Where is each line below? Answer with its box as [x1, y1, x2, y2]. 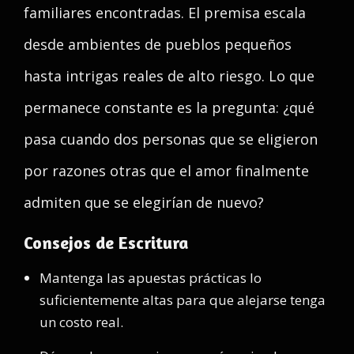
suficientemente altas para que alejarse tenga [40, 291, 326, 309]
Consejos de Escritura [24, 232, 189, 253]
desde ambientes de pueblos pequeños [24, 35, 292, 54]
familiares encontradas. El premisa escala [24, 3, 306, 22]
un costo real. [40, 313, 123, 331]
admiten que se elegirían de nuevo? [24, 193, 264, 212]
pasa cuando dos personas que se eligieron [24, 130, 318, 149]
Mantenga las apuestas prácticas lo [40, 269, 262, 287]
